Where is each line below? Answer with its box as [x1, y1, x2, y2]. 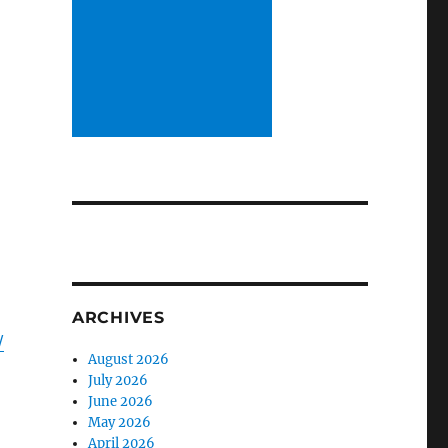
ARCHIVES [71, 307, 165, 327]
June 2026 [88, 392, 154, 410]
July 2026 [88, 371, 149, 389]
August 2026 [88, 350, 170, 368]
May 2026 [88, 413, 152, 431]
